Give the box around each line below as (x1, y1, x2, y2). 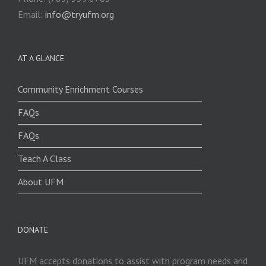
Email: (18, 8, 45, 20)
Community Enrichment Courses (18, 83, 143, 95)
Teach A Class (18, 152, 71, 164)
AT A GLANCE (18, 52, 64, 64)
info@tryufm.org (45, 8, 114, 20)
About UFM (18, 175, 64, 188)
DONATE (18, 224, 48, 235)
